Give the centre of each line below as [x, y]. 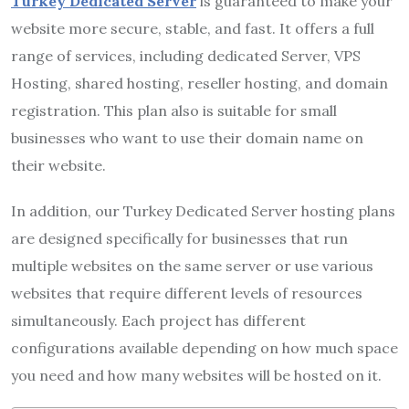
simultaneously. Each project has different [158, 320]
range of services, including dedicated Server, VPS [186, 55]
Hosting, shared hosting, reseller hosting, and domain [199, 83]
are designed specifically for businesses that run [179, 238]
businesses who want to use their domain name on [187, 137]
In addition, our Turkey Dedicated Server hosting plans [203, 210]
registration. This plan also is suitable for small [174, 110]
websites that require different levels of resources [187, 293]
